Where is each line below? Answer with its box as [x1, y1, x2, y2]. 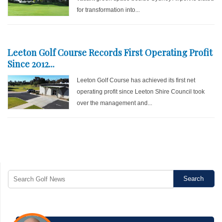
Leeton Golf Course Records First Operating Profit [7, 47, 213, 58]
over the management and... [77, 100, 153, 107]
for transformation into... [77, 6, 140, 13]
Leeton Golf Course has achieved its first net [77, 77, 196, 84]
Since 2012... [7, 58, 55, 70]
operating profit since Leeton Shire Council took [77, 88, 205, 95]
